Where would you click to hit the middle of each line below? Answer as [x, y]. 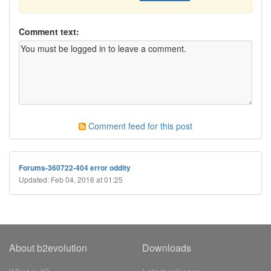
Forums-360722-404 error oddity [75, 168]
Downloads [166, 248]
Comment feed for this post [139, 126]
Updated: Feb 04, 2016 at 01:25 [71, 179]
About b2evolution [48, 248]
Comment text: [49, 31]
